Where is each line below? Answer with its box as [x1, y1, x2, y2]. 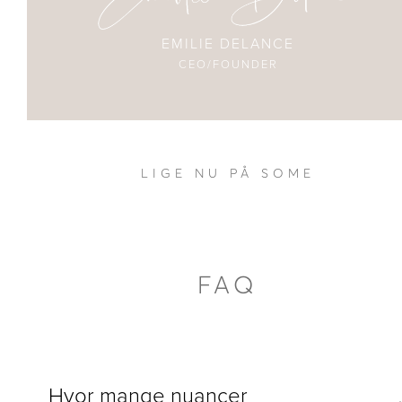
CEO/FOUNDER [178, 57, 278, 73]
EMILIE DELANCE [162, 35, 294, 54]
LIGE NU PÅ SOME [141, 168, 315, 181]
